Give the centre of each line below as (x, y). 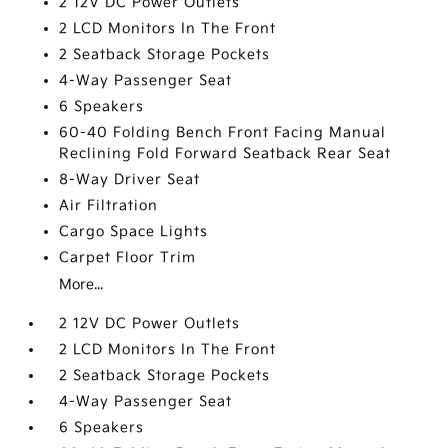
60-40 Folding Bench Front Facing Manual (223, 132)
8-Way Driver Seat (130, 179)
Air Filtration (109, 205)
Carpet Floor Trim (128, 257)
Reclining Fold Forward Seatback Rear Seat (225, 153)
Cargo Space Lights (134, 231)
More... (81, 284)
